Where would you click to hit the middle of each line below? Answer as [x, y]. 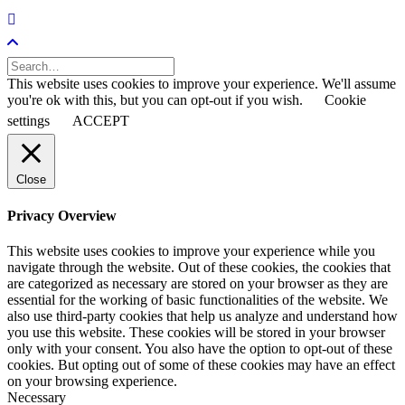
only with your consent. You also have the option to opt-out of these [200, 349]
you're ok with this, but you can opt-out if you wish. [157, 99]
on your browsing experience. [92, 381]
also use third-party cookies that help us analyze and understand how [202, 316]
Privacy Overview [62, 216]
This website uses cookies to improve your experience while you [191, 251]
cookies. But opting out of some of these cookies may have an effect [201, 365]
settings [28, 120]
